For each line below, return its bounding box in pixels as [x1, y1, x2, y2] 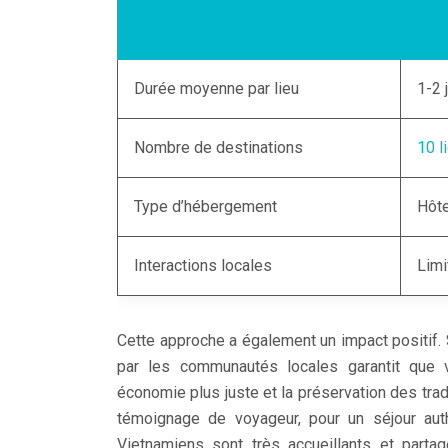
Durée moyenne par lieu [134, 78, 299, 98]
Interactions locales [134, 255, 272, 275]
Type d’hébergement [134, 196, 277, 216]
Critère [134, 14, 184, 34]
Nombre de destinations [134, 137, 303, 157]
